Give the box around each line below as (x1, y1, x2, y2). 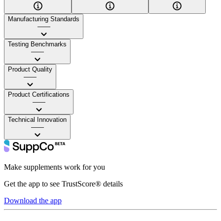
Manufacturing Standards (8, 15, 79, 23)
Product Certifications (8, 90, 70, 98)
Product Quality (8, 65, 52, 73)
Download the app (4, 196, 62, 205)
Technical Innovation (8, 115, 67, 123)
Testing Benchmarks (8, 40, 67, 48)
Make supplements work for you (4, 162, 105, 171)
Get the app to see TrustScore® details (4, 179, 123, 188)
